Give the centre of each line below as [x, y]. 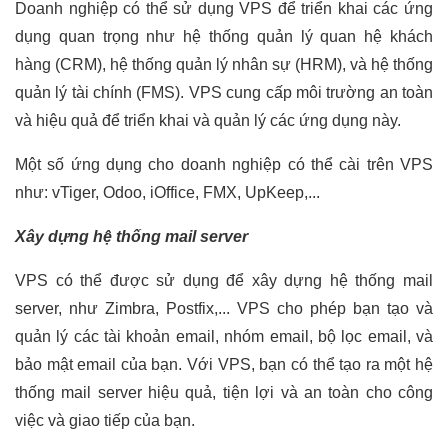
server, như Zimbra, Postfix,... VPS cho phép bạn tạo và [224, 308]
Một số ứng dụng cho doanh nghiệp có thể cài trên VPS [224, 164]
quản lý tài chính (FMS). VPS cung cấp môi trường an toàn [224, 92]
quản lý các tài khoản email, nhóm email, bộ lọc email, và [224, 336]
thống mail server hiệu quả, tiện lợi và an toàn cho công [224, 392]
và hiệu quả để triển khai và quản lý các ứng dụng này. [210, 120]
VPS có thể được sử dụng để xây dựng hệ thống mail [224, 280]
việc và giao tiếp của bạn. [105, 420]
